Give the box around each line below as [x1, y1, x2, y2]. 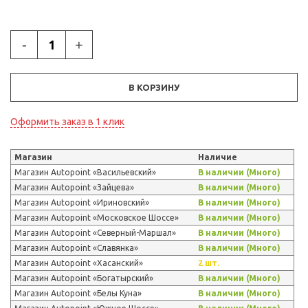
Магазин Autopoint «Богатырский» [14, 274, 153, 283]
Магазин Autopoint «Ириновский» [14, 198, 149, 208]
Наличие [198, 153, 237, 162]
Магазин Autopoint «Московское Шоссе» [14, 213, 179, 223]
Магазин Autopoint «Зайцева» [14, 183, 134, 192]
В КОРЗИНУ [129, 82, 179, 93]
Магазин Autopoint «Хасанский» [14, 258, 143, 268]
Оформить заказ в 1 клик [10, 116, 124, 128]
